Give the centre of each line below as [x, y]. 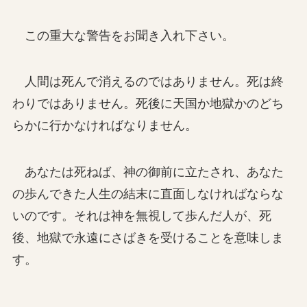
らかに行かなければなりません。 [105, 126]
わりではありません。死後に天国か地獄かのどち [148, 104]
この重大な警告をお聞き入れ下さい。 [123, 35]
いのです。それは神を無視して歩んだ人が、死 [142, 216]
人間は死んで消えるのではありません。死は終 [148, 82]
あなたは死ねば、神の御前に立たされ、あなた [148, 172]
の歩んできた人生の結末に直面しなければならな [148, 194]
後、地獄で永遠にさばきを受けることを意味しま [148, 238]
